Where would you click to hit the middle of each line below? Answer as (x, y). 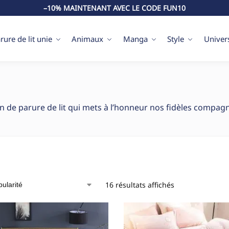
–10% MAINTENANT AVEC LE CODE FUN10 (114, 8)
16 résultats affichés (140, 185)
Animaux (88, 39)
